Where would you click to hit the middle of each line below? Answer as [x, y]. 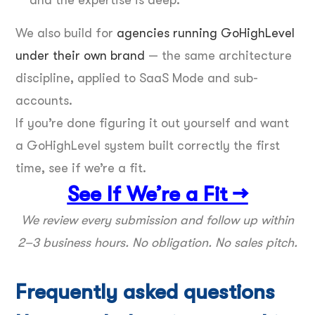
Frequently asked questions [145, 291]
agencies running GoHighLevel [206, 33]
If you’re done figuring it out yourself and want [152, 123]
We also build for [66, 33]
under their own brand [80, 55]
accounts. [44, 100]
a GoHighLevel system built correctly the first [148, 145]
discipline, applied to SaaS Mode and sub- [137, 78]
